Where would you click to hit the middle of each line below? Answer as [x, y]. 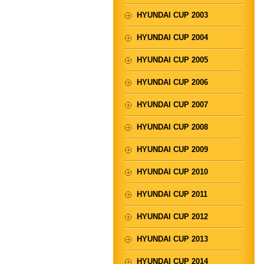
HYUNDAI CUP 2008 [172, 127]
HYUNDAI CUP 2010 [172, 172]
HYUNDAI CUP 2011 [172, 194]
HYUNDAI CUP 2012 [172, 217]
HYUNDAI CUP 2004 [172, 37]
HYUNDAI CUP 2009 [172, 149]
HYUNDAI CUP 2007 [172, 105]
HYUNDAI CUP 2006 [172, 82]
